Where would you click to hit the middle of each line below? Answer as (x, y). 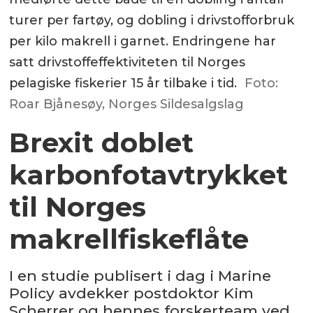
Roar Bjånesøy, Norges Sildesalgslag (127, 104)
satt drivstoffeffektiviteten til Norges (128, 62)
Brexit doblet (102, 143)
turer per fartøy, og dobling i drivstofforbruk (152, 20)
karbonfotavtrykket (149, 175)
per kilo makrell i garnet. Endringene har (143, 41)
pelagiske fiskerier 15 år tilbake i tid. (123, 83)
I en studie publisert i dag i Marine (140, 275)
